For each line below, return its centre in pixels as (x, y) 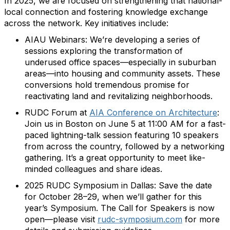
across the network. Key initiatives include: (86, 23)
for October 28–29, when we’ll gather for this (113, 197)
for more (201, 219)
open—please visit (61, 219)
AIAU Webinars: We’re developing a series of (112, 40)
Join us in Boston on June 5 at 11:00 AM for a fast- (125, 124)
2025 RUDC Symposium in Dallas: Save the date (118, 185)
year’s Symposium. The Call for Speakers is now (120, 208)
